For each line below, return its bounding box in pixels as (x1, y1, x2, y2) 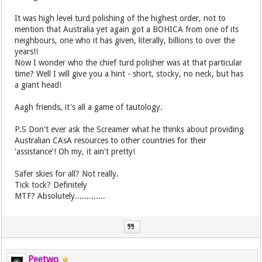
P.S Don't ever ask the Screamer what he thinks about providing (15, 125, 244, 134)
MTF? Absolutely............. (15, 191, 106, 201)
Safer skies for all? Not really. (15, 169, 119, 178)
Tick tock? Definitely (15, 180, 88, 189)
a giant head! (15, 80, 64, 89)
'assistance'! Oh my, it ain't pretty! (15, 147, 136, 156)
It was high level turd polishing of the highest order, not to (15, 13, 226, 23)
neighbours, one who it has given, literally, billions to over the (15, 36, 236, 45)
